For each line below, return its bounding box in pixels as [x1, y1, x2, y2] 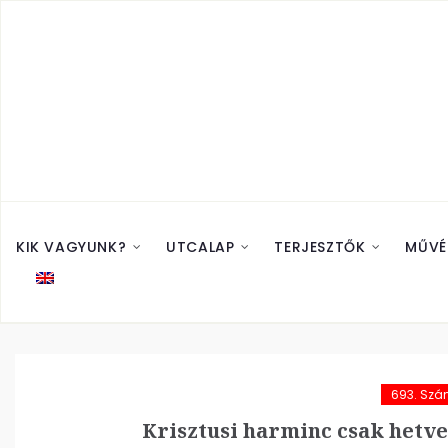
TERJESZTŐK [274, 237, 366, 257]
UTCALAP [166, 237, 235, 257]
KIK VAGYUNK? [16, 237, 127, 257]
